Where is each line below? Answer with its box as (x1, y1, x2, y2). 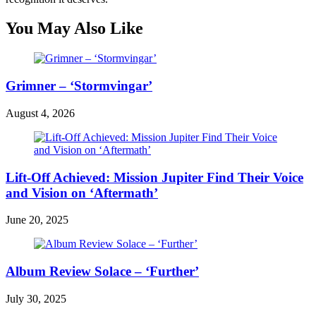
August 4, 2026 (6, 107, 75, 119)
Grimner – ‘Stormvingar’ (6, 78, 152, 94)
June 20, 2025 (6, 214, 68, 226)
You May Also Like (6, 19, 143, 38)
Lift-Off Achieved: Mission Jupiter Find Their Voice (6, 169, 303, 185)
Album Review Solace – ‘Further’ (6, 263, 199, 279)
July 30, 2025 (6, 292, 66, 305)
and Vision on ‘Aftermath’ (6, 185, 158, 200)
